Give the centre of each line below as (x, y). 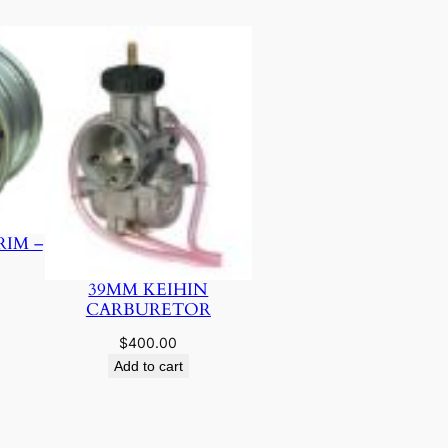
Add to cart (148, 366)
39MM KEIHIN (148, 290)
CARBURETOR (148, 310)
